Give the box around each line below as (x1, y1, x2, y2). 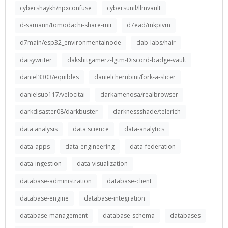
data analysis (20, 125, 58, 133)
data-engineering (65, 142, 115, 151)
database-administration (20, 177, 92, 185)
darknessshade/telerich (113, 107, 181, 116)
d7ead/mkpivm (127, 21, 170, 30)
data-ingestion (20, 159, 62, 168)
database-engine (20, 194, 69, 203)
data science (73, 125, 109, 133)
